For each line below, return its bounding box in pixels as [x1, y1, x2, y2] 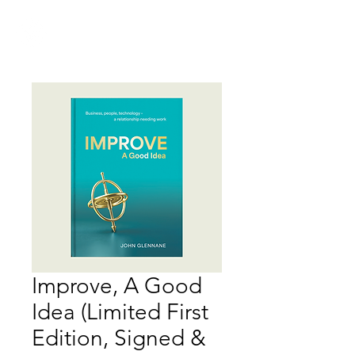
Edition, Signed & [32, 325, 206, 351]
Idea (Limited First [32, 299, 208, 325]
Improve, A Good [32, 273, 202, 299]
